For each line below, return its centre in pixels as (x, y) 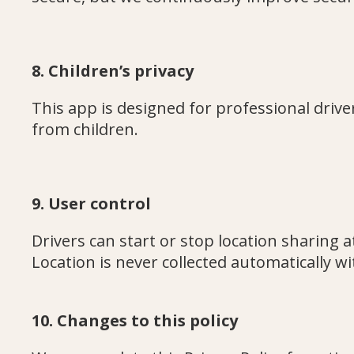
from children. (85, 129)
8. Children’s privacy (113, 71)
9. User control (91, 203)
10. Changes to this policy (135, 320)
